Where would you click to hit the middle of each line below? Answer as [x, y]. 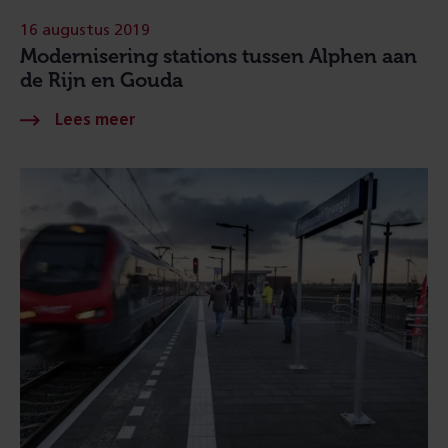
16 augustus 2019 [85, 30]
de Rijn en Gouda [101, 80]
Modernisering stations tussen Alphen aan [218, 56]
